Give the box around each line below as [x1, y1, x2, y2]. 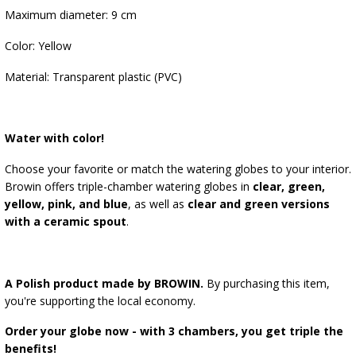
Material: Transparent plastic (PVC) [4, 68, 182, 84]
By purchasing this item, [203, 275, 330, 291]
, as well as [127, 196, 188, 211]
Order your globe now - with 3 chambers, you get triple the [4, 323, 343, 339]
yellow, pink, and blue [4, 196, 128, 211]
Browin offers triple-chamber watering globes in [4, 179, 253, 194]
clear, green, [252, 179, 325, 194]
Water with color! [4, 130, 104, 146]
